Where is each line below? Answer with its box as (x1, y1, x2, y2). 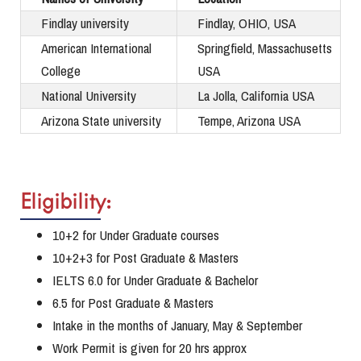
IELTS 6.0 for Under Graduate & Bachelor (52, 271, 258, 290)
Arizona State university (41, 111, 161, 131)
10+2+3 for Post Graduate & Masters (52, 248, 239, 268)
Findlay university (41, 14, 129, 33)
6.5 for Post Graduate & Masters (52, 293, 214, 313)
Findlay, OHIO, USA (197, 14, 296, 33)
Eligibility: (20, 193, 111, 214)
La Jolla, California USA (197, 86, 314, 106)
